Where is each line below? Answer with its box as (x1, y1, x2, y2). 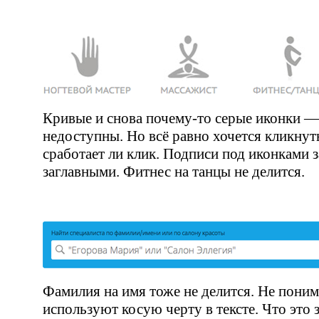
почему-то (146, 110, 211, 127)
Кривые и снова (43, 110, 146, 127)
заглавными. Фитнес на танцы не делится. (43, 163, 305, 180)
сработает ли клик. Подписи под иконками (43, 145, 313, 162)
